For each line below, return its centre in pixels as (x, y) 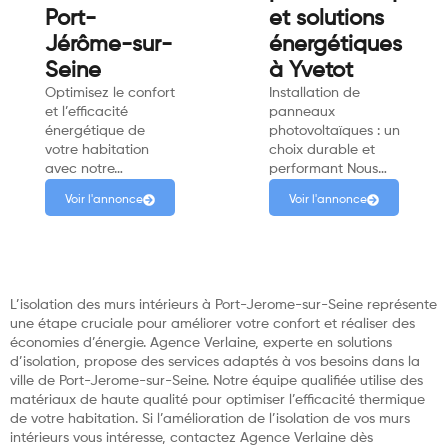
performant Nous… (328, 168)
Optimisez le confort (110, 92)
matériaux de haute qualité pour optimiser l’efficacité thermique (217, 399)
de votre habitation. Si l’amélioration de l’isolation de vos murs (210, 418)
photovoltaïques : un (334, 130)
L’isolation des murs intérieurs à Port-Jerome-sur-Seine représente (223, 304)
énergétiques (335, 44)
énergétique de (95, 130)
